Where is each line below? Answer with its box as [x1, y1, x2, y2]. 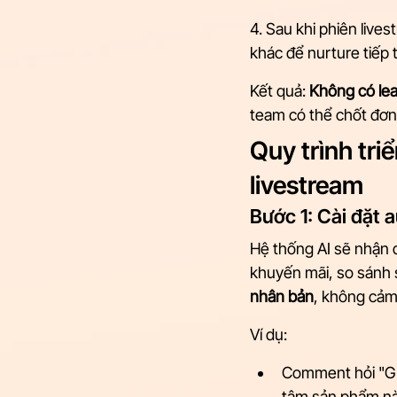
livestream [250, 170, 363, 200]
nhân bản [250, 287, 314, 306]
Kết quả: [250, 82, 309, 100]
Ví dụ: [250, 325, 287, 344]
